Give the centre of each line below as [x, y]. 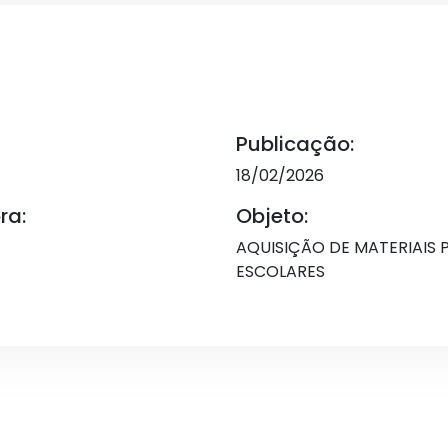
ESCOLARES [280, 271]
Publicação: [295, 144]
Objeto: [272, 216]
